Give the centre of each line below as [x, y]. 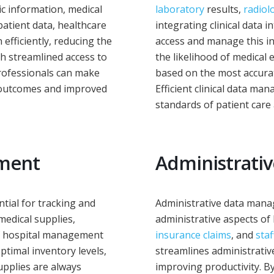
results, [224, 9]
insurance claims [193, 235]
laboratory [180, 9]
